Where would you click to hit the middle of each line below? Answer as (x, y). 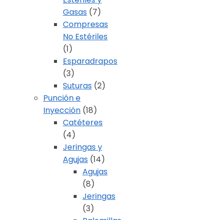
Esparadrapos (90, 61)
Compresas (85, 25)
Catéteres (83, 123)
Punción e (62, 98)
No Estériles (85, 37)
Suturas (77, 86)
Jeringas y (82, 147)
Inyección (62, 110)
